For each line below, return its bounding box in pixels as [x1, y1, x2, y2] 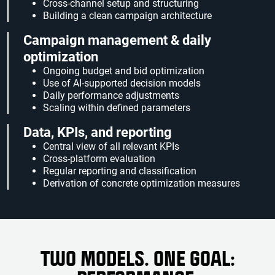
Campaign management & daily [23, 33, 211, 48]
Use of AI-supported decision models [43, 77, 201, 90]
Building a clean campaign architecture [43, 10, 212, 22]
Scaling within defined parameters [43, 102, 190, 114]
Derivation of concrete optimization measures [43, 177, 240, 190]
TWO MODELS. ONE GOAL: [40, 246, 235, 271]
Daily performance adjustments [43, 90, 179, 102]
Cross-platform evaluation [43, 153, 155, 165]
